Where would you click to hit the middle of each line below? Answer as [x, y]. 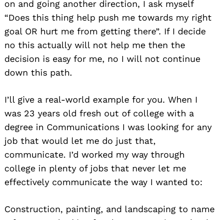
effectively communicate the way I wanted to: [103, 182]
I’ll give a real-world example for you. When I [101, 99]
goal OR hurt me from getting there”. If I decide [105, 31]
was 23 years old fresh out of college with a [99, 113]
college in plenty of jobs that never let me [95, 168]
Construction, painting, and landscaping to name [110, 209]
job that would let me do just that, [80, 140]
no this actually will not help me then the [95, 45]
